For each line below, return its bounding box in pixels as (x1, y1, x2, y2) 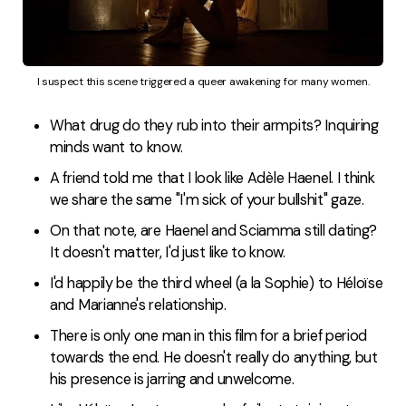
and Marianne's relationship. (50, 295, 227, 314)
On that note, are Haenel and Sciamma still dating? (50, 220, 378, 240)
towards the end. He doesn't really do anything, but (50, 347, 378, 367)
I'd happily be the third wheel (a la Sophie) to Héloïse (50, 273, 383, 293)
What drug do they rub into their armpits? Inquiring (50, 115, 379, 135)
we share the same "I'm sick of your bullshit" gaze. (50, 189, 364, 209)
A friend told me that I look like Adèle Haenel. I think (50, 168, 375, 188)
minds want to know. (50, 137, 183, 157)
